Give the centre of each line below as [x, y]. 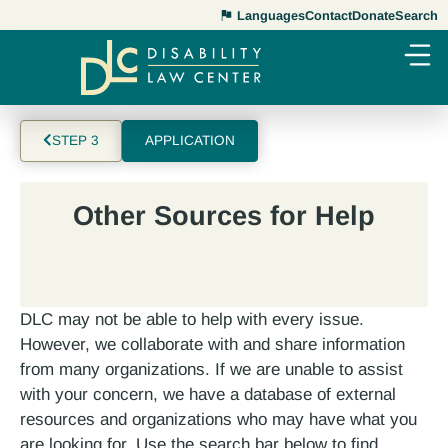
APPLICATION [190, 140]
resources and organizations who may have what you [218, 419]
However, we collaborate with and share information [212, 344]
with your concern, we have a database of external [208, 394]
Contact [328, 15]
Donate [373, 15]
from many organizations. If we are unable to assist [211, 369]
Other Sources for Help [224, 215]
